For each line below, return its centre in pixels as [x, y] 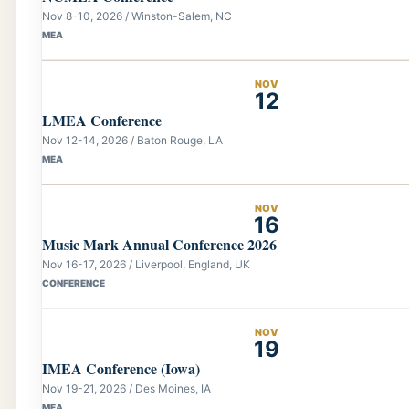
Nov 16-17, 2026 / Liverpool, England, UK [146, 264]
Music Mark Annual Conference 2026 [159, 244]
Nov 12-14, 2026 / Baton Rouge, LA [132, 140]
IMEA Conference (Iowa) [121, 368]
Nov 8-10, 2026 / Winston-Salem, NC [137, 16]
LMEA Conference [102, 120]
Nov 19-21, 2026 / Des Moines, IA [126, 388]
